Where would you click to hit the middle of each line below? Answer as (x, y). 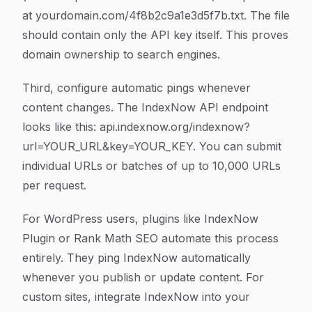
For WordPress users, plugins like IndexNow (140, 219)
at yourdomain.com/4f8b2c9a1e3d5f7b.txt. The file (156, 15)
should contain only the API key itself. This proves (155, 35)
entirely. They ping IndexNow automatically (136, 258)
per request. (54, 185)
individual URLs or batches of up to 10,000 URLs (151, 166)
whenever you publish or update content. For (143, 277)
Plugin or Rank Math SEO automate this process (150, 238)
